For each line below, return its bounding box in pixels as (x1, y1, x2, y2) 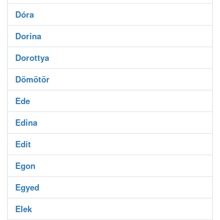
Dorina (15, 30, 41, 42)
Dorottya (15, 52, 49, 64)
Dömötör (15, 73, 50, 85)
